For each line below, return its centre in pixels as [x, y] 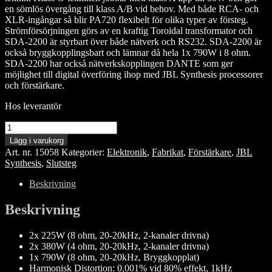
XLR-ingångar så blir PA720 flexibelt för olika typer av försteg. [127, 19]
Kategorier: [84, 152]
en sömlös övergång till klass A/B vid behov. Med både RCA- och [132, 8]
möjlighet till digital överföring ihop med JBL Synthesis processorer [134, 74]
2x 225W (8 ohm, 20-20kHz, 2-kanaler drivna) [119, 235]
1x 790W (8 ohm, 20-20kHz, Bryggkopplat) [114, 257]
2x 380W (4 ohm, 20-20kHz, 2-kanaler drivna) [119, 246]
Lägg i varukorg [37, 140]
